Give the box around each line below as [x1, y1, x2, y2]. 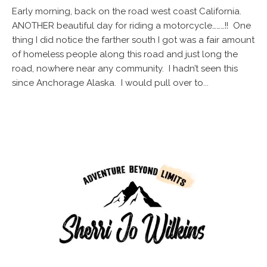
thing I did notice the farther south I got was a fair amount [12, 35, 254, 46]
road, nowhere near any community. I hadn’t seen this [12, 63, 238, 74]
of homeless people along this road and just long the [12, 49, 238, 60]
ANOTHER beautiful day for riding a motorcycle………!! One [12, 20, 251, 32]
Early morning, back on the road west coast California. [12, 6, 244, 17]
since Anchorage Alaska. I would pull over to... [12, 77, 209, 89]
